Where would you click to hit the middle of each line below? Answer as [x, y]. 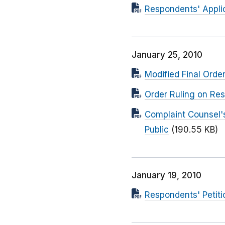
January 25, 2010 [167, 55]
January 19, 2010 [166, 176]
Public [157, 130]
